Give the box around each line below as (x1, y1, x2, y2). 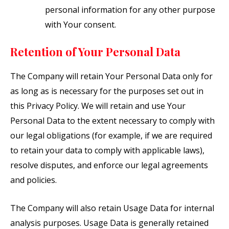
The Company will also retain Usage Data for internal (10, 202, 214, 214)
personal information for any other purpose (45, 4, 215, 16)
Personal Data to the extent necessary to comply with (10, 115, 215, 127)
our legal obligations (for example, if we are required (10, 130, 212, 142)
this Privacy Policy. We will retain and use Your (10, 100, 186, 112)
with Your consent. (45, 19, 116, 31)
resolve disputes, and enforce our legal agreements (10, 159, 208, 171)
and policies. (10, 174, 57, 186)
